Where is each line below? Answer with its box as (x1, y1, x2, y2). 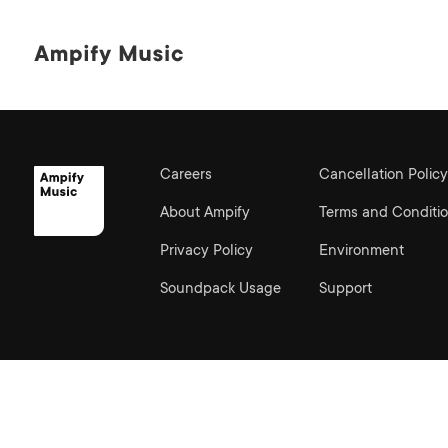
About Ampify (159, 205, 250, 222)
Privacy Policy (159, 243, 253, 260)
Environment (318, 243, 404, 260)
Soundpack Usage (159, 281, 281, 298)
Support (318, 281, 372, 298)
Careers (159, 167, 212, 184)
